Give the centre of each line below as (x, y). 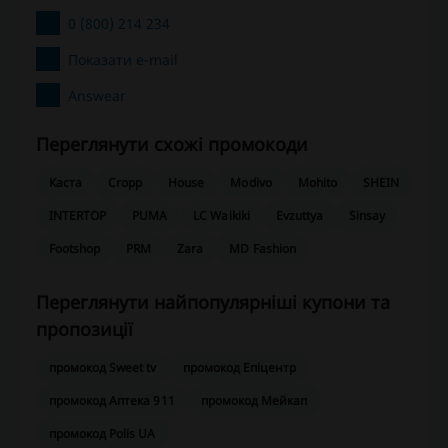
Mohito (317, 183)
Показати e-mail (123, 59)
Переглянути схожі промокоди (172, 144)
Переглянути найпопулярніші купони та (213, 302)
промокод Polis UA (102, 434)
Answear (97, 95)
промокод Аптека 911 (112, 401)
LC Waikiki (221, 216)
